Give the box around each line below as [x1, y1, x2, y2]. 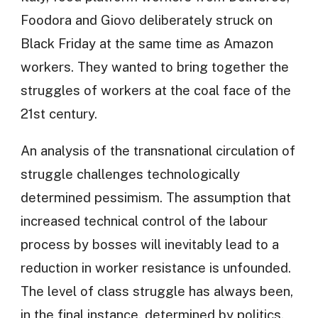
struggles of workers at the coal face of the [20, 82, 291, 99]
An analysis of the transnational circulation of [20, 143, 295, 158]
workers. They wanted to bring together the [20, 59, 289, 75]
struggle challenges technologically [20, 166, 240, 182]
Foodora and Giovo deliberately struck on [20, 12, 273, 28]
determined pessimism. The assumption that [20, 190, 291, 205]
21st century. [20, 106, 97, 122]
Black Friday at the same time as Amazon [20, 35, 273, 52]
